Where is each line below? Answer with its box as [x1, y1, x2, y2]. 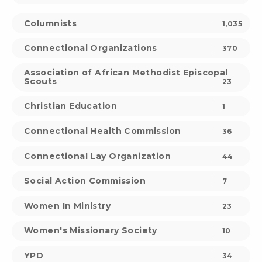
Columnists [24, 18, 77, 29]
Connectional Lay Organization [24, 150, 171, 161]
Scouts [24, 75, 57, 87]
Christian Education [24, 101, 117, 112]
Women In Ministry [24, 200, 111, 211]
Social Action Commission [24, 175, 146, 187]
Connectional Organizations [24, 43, 157, 54]
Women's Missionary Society [24, 225, 157, 236]
